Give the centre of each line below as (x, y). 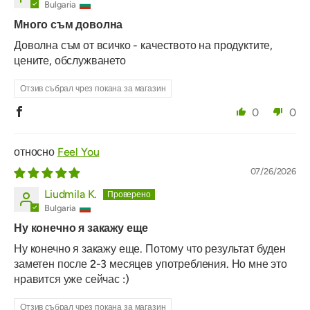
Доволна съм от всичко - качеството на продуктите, (144, 46)
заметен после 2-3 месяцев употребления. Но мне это (151, 264)
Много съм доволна (69, 25)
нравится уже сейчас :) (72, 280)
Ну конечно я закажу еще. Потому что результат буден (150, 249)
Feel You (78, 152)
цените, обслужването (70, 61)
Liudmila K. (71, 194)
